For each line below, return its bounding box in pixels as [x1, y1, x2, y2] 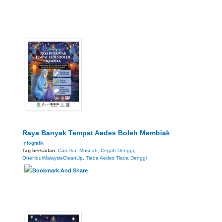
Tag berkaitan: [22, 147, 58, 153]
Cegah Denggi [101, 147, 134, 153]
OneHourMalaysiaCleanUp [22, 155, 83, 161]
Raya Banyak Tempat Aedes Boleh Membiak [22, 128, 170, 137]
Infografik [22, 140, 44, 146]
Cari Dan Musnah [58, 147, 98, 153]
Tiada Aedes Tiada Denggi [86, 155, 147, 161]
